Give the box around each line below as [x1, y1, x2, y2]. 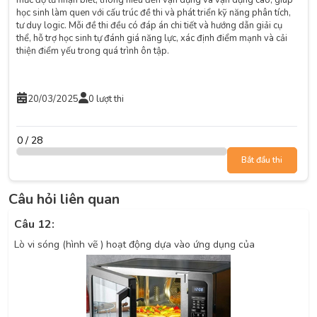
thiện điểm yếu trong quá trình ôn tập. [16, 44, 169, 57]
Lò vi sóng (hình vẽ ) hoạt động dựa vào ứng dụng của [14, 237, 255, 251]
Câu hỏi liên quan [8, 189, 120, 209]
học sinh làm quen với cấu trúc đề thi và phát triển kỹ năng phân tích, [16, 6, 291, 19]
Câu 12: [14, 216, 54, 232]
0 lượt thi [88, 92, 124, 105]
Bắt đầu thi [241, 154, 283, 166]
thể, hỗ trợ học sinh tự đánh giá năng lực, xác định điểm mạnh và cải [16, 31, 287, 45]
